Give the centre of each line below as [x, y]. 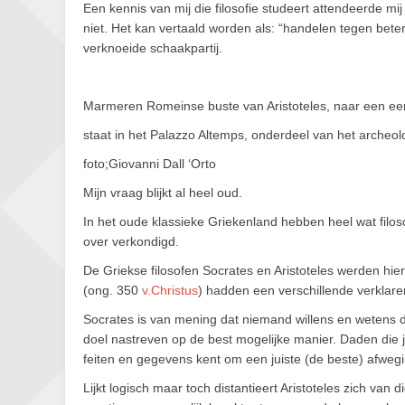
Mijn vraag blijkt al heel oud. [163, 193]
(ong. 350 [113, 290]
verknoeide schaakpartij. [153, 48]
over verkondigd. [131, 241]
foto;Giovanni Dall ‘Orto [150, 164]
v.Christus [170, 290]
